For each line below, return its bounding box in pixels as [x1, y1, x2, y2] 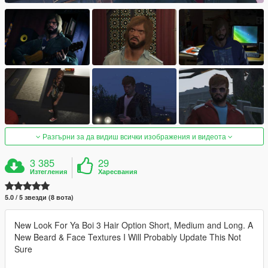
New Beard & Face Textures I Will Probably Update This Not [14, 231, 241, 243]
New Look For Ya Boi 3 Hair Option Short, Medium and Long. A [14, 219, 253, 232]
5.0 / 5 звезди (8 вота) [5, 193, 74, 202]
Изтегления [30, 167, 68, 176]
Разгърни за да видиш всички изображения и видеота [41, 131, 228, 142]
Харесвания [98, 167, 138, 176]
